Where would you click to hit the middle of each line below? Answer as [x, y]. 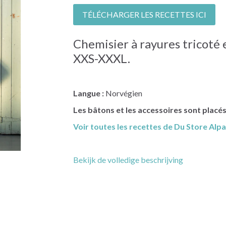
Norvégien [123, 93]
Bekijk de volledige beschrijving [128, 160]
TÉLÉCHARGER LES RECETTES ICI [144, 15]
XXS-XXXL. [101, 59]
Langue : [88, 93]
